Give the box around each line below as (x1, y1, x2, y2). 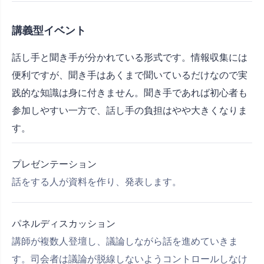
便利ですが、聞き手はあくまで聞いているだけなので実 (12, 69, 247, 81)
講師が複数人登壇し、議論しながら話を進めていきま (12, 235, 238, 247)
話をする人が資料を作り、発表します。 (12, 176, 181, 188)
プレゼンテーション (12, 158, 97, 170)
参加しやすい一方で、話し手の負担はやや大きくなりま (12, 104, 247, 117)
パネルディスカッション (12, 217, 115, 230)
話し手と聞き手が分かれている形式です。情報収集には (12, 51, 247, 64)
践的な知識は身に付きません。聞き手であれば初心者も (12, 87, 247, 99)
